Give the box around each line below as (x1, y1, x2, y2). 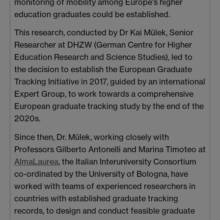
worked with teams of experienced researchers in (14, 181, 195, 192)
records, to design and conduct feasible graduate (14, 206, 195, 216)
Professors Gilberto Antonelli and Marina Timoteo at (14, 144, 206, 155)
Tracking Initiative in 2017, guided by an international (14, 77, 205, 87)
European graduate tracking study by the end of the (14, 101, 204, 111)
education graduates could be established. (14, 9, 170, 19)
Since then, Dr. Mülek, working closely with (14, 132, 169, 142)
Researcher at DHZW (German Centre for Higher (14, 40, 192, 50)
